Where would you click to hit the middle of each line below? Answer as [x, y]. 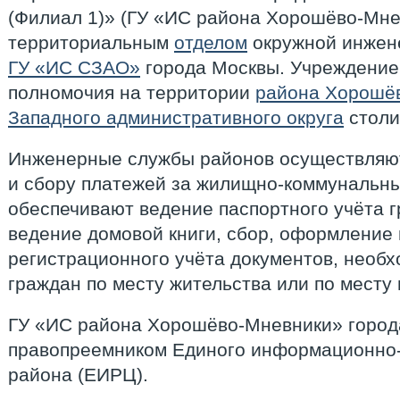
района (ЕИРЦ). [78, 375]
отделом [211, 42]
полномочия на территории [132, 92]
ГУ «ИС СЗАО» [74, 67]
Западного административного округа [176, 117]
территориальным [91, 42]
